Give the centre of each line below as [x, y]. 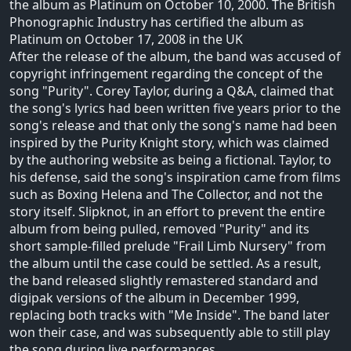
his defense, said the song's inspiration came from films [175, 177]
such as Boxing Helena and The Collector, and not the [166, 194]
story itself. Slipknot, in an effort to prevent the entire [167, 211]
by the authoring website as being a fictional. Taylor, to [170, 159]
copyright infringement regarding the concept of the [166, 73]
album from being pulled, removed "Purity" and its [159, 228]
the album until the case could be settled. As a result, [165, 263]
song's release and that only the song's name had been [173, 125]
